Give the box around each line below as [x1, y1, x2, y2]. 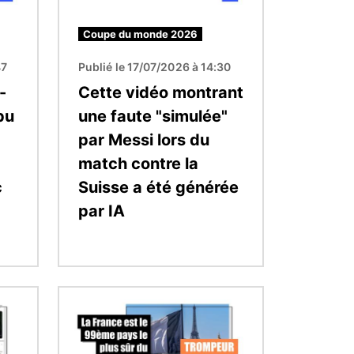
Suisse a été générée [78, 177, 239, 197]
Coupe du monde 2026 [83, 27, 198, 40]
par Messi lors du [78, 130, 209, 149]
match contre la [78, 153, 198, 173]
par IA [78, 201, 125, 220]
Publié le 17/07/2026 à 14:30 [78, 59, 232, 73]
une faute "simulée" [78, 106, 228, 126]
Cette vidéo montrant [78, 82, 243, 102]
